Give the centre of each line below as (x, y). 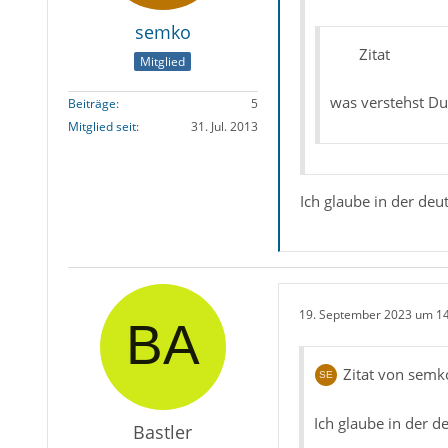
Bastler (163, 431)
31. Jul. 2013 (224, 127)
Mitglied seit (101, 127)
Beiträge (91, 104)
